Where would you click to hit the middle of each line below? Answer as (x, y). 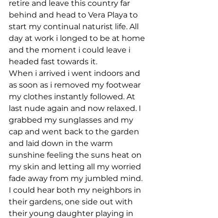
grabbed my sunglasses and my (72, 120)
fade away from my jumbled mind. (77, 178)
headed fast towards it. (53, 62)
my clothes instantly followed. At (73, 97)
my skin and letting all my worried (76, 167)
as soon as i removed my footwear (76, 85)
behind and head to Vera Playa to (74, 15)
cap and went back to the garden (75, 132)
